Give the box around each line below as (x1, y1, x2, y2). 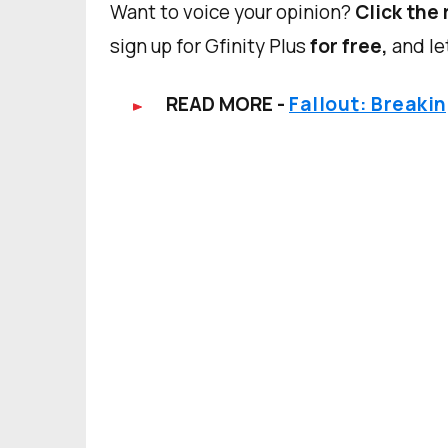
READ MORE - (166, 91, 285, 118)
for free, (310, 33, 388, 60)
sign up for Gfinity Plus (110, 33, 310, 60)
